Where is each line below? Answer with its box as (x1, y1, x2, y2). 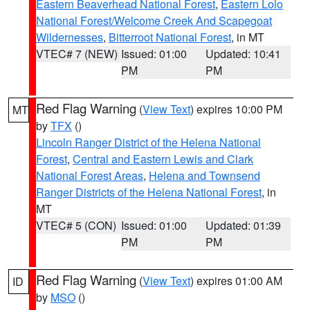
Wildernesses (36, 29, 103, 45)
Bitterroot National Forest (109, 29, 231, 45)
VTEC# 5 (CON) (36, 217, 116, 233)
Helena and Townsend (149, 167, 260, 183)
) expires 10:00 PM (190, 101, 282, 117)
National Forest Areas (36, 167, 143, 183)
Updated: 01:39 (206, 217, 282, 233)
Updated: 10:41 (206, 46, 282, 62)
